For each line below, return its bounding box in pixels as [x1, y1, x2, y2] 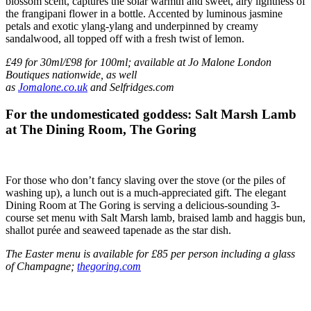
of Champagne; [6, 260, 77, 272]
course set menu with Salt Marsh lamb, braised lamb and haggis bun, [6, 211, 305, 224]
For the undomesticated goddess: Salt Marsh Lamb [6, 107, 296, 122]
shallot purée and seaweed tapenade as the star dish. [6, 224, 231, 236]
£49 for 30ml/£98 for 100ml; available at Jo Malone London [6, 56, 271, 69]
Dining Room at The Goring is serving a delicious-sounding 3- [6, 199, 280, 211]
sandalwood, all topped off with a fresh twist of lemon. [6, 33, 244, 45]
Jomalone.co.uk [18, 81, 87, 94]
